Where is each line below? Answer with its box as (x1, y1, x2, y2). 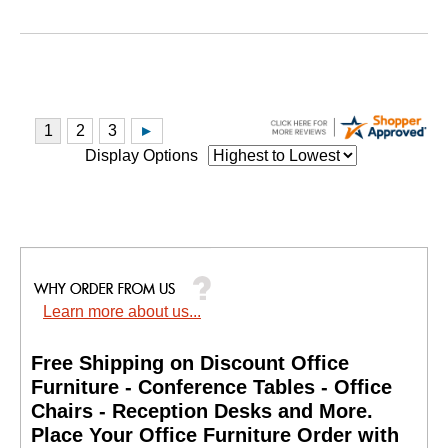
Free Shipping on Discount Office (31, 351, 349, 374)
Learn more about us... (43, 302, 201, 320)
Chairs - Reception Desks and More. (31, 399, 373, 422)
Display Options (85, 147, 198, 165)
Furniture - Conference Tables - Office (31, 375, 392, 398)
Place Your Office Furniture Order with (31, 423, 399, 446)
